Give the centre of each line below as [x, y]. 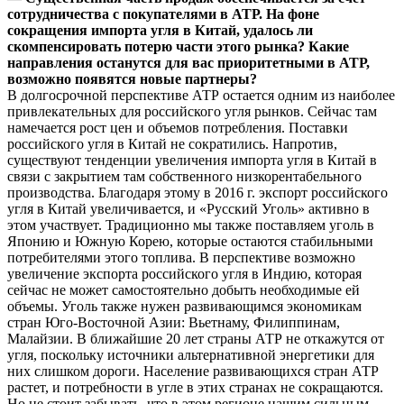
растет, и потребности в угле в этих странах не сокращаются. [195, 387]
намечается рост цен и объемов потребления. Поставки [178, 127]
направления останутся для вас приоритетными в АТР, [188, 62]
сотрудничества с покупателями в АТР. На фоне [163, 14]
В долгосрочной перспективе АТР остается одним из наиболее [201, 95]
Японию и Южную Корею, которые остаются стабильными [190, 241]
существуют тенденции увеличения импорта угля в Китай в [192, 160]
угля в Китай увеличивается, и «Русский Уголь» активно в [188, 208]
